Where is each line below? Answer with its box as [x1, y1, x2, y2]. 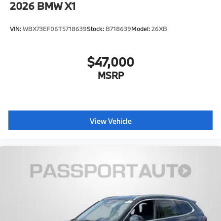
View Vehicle [89, 116, 132, 126]
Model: [131, 25, 151, 33]
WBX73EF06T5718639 [23, 25, 87, 33]
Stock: [87, 25, 106, 33]
